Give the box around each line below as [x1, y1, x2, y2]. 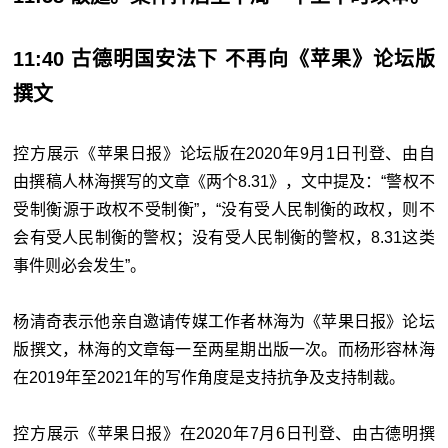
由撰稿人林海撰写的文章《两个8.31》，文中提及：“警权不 [13, 173, 435, 191]
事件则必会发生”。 [13, 257, 147, 275]
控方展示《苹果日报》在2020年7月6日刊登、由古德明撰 [13, 425, 435, 443]
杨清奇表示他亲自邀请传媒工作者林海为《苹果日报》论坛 [13, 313, 435, 331]
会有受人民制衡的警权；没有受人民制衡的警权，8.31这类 [13, 229, 435, 247]
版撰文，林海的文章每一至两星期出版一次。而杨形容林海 [13, 341, 435, 359]
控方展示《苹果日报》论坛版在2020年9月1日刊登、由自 [13, 145, 435, 163]
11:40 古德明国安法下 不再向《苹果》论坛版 [13, 48, 435, 71]
